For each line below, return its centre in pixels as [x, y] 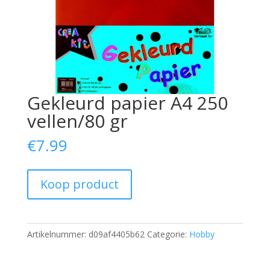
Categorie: [168, 234]
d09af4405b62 [116, 234]
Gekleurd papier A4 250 [127, 103]
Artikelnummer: [58, 234]
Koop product [79, 184]
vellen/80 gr [77, 121]
